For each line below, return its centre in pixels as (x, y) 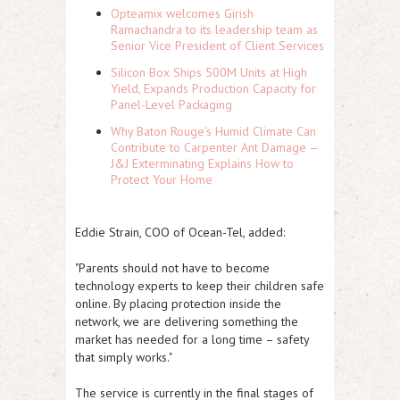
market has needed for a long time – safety (192, 339)
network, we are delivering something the (187, 321)
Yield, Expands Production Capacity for (213, 88)
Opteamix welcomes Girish (182, 13)
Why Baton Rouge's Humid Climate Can (213, 131)
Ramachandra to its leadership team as (214, 29)
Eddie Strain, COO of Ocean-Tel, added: (180, 232)
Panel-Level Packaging (171, 104)
